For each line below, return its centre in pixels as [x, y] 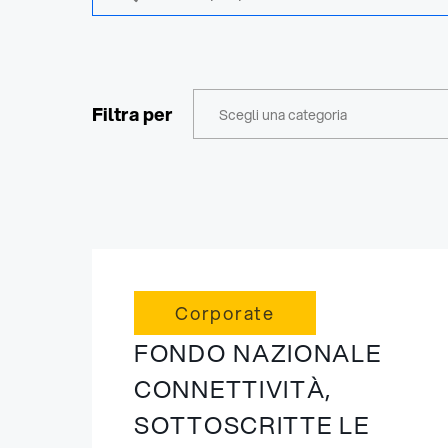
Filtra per [132, 114]
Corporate [225, 313]
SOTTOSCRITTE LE [252, 425]
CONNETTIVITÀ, [233, 389]
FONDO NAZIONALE [258, 353]
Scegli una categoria [283, 115]
